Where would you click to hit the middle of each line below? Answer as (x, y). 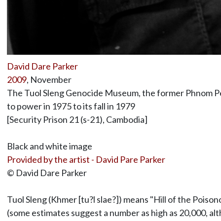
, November (49, 79)
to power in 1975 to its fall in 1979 (71, 106)
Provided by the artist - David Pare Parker (86, 159)
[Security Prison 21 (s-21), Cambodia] (77, 119)
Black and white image (49, 146)
